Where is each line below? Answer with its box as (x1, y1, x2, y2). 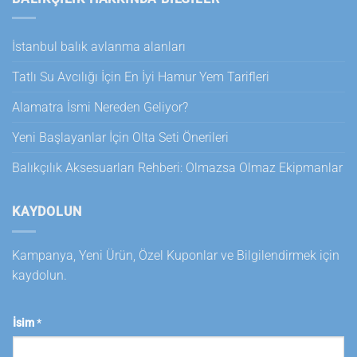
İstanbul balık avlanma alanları (12, 39, 186, 55)
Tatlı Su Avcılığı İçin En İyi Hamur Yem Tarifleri (12, 69, 269, 85)
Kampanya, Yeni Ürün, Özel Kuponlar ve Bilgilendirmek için (12, 247, 339, 263)
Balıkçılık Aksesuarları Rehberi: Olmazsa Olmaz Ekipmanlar (12, 160, 343, 176)
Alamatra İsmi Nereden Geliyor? (12, 100, 188, 116)
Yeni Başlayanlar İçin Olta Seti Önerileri (12, 130, 229, 146)
